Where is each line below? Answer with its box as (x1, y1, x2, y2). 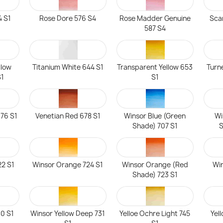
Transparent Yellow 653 (117, 63, 193, 72)
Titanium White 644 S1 (32, 63, 104, 72)
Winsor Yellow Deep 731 (30, 209, 106, 218)
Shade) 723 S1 (132, 170, 178, 179)
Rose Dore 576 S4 (39, 14, 97, 23)
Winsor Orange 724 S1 (32, 160, 104, 169)
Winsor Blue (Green (124, 111, 186, 120)
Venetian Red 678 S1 (35, 111, 101, 120)
